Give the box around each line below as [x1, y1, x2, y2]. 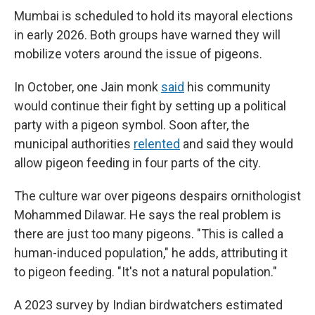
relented [134, 136, 180, 151]
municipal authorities [14, 136, 131, 151]
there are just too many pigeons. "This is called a [14, 226, 283, 241]
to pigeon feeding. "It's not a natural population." [14, 264, 277, 279]
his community [184, 79, 271, 94]
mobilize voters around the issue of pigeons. [14, 46, 262, 61]
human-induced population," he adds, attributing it [14, 245, 288, 260]
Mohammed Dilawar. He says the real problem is [14, 207, 281, 222]
